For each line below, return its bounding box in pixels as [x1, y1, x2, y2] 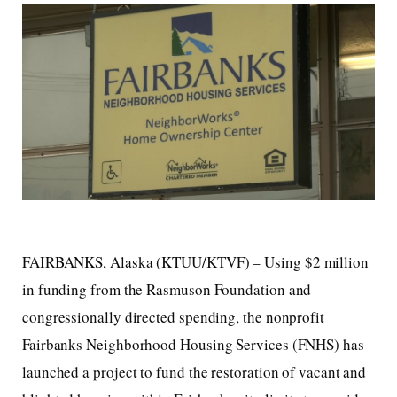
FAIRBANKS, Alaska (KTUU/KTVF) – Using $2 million [22, 252, 369, 273]
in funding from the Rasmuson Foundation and [22, 279, 312, 300]
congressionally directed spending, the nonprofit [22, 307, 324, 328]
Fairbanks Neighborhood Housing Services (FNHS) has [22, 334, 364, 355]
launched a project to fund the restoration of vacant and [22, 362, 367, 383]
